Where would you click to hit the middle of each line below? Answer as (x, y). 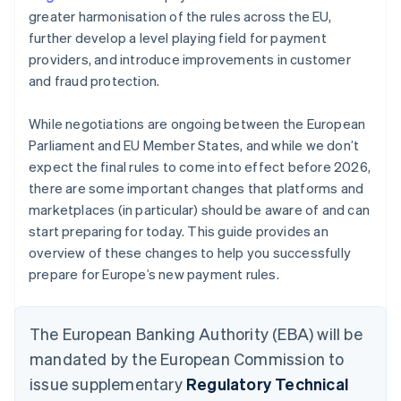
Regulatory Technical (267, 383)
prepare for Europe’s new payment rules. (154, 273)
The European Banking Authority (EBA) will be (196, 333)
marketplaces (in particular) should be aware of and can (200, 209)
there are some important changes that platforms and (196, 188)
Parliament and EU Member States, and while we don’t (194, 145)
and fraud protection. (94, 80)
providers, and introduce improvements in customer (190, 59)
